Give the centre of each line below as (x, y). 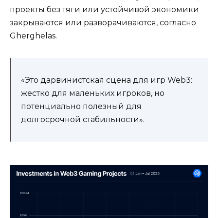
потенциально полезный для (81, 106)
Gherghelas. (33, 36)
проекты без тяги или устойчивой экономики (104, 9)
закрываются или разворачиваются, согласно (103, 22)
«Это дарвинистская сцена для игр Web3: (107, 80)
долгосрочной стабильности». (83, 119)
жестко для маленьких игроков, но (93, 93)
